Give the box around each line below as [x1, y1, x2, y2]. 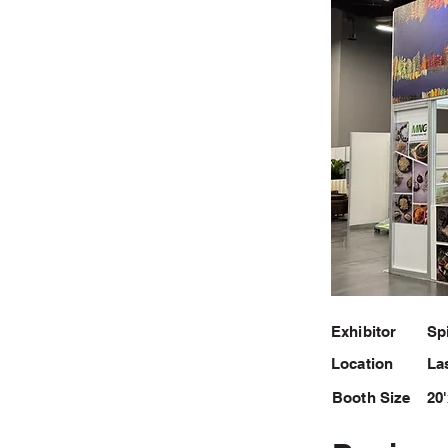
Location [331, 355, 394, 372]
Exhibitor [331, 323, 397, 340]
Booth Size [332, 389, 411, 406]
